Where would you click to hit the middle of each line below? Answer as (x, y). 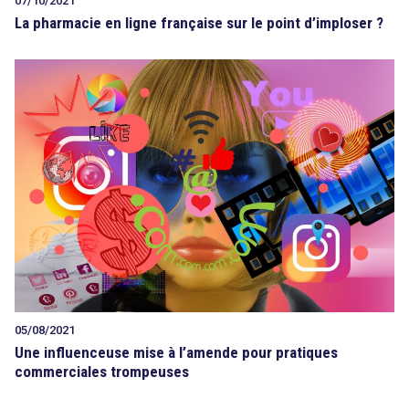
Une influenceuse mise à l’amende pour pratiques (176, 352)
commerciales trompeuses (102, 371)
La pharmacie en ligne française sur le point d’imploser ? (199, 22)
